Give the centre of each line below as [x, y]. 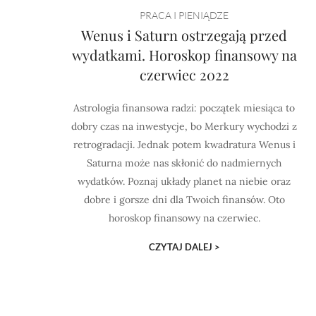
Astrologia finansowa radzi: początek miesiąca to [184, 108]
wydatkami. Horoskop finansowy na [184, 55]
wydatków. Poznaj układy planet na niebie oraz [184, 181]
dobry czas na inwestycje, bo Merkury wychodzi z [184, 126]
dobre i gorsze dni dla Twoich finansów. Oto [184, 200]
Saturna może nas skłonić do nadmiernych [184, 163]
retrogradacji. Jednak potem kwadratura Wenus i [184, 145]
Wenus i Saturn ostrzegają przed [184, 35]
